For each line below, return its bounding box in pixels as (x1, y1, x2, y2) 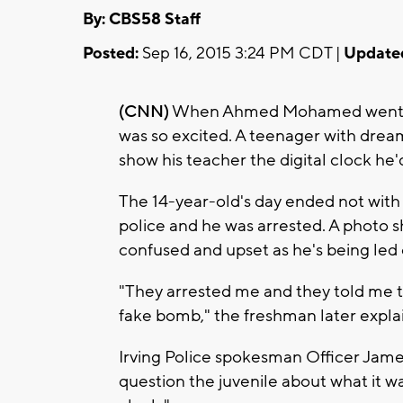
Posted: (83, 42, 139, 64)
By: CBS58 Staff (83, 8, 201, 30)
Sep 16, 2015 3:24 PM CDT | (139, 42, 344, 64)
